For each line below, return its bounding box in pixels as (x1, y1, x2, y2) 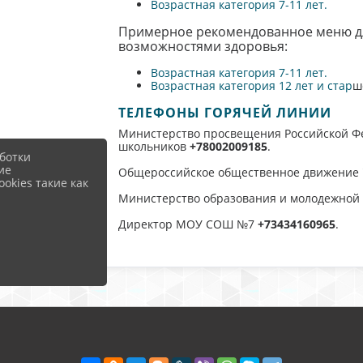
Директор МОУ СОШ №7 (117, 216, 258, 233)
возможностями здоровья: (117, 37, 288, 56)
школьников (117, 139, 190, 155)
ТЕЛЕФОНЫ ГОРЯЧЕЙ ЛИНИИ (117, 104, 331, 122)
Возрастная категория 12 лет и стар (150, 78, 352, 94)
